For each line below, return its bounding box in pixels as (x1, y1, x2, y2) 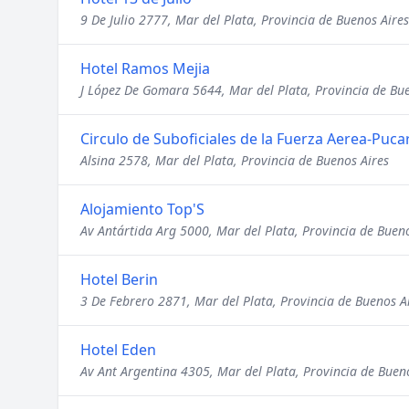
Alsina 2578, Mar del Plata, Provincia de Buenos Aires (80, 152, 389, 169)
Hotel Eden (80, 340, 156, 360)
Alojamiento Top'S (80, 199, 204, 219)
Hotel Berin (80, 269, 158, 289)
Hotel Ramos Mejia (80, 58, 210, 79)
